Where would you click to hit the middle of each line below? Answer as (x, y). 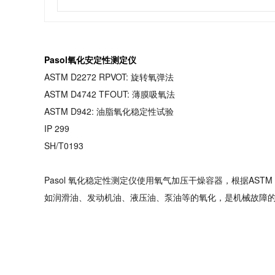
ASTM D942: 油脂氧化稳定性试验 (109, 111)
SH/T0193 (64, 145)
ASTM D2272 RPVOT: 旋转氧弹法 (109, 77)
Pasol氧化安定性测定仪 (90, 60)
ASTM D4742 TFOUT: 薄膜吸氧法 (110, 94)
